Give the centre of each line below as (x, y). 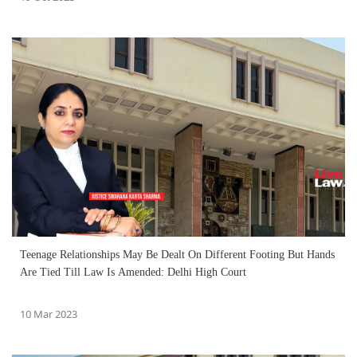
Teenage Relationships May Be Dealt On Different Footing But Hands (177, 255)
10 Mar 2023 (49, 314)
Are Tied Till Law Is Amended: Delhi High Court (133, 273)
